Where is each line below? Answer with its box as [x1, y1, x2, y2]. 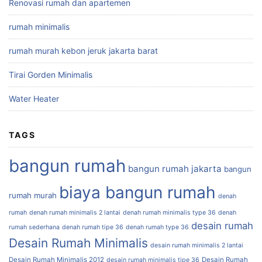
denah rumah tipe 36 [62, 223, 123, 231]
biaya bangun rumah [59, 182, 216, 202]
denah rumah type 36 [126, 223, 189, 231]
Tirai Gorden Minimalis [9, 69, 92, 80]
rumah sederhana [9, 223, 60, 231]
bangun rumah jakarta [128, 163, 222, 174]
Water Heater [9, 93, 59, 104]
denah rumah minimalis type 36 [123, 208, 216, 216]
